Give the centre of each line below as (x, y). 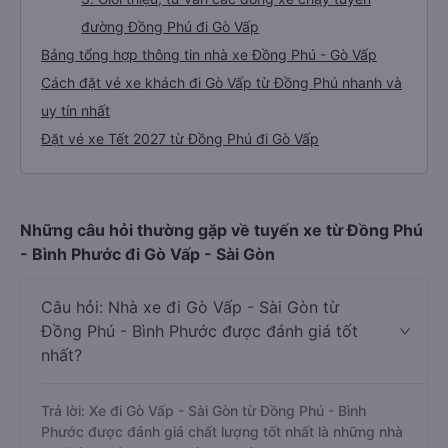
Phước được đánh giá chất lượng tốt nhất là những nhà (222, 431)
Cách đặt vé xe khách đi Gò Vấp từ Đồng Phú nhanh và (221, 82)
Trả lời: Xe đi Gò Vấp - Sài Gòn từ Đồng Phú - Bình (203, 410)
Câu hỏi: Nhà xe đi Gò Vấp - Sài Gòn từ (190, 307)
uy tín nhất (75, 110)
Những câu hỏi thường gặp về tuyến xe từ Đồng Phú (221, 230)
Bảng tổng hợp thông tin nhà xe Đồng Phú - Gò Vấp (209, 54)
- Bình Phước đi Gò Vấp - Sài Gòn (147, 254)
